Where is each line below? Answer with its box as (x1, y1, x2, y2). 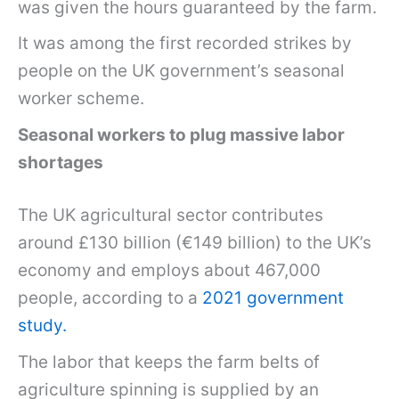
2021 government (202, 288, 344, 309)
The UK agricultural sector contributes (18, 205, 323, 226)
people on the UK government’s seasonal (18, 61, 345, 82)
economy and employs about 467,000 (18, 260, 321, 281)
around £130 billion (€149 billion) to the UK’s (18, 232, 371, 254)
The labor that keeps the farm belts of (18, 351, 320, 372)
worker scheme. (18, 88, 149, 110)
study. (18, 315, 67, 337)
